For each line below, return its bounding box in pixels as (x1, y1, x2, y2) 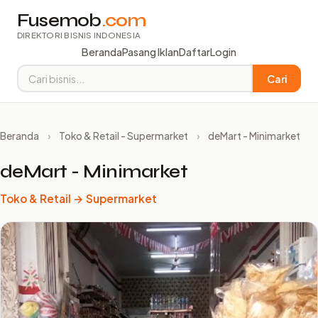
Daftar (179, 45, 210, 58)
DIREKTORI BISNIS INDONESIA (17, 30, 141, 40)
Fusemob (17, 9, 102, 31)
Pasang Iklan (122, 45, 179, 58)
